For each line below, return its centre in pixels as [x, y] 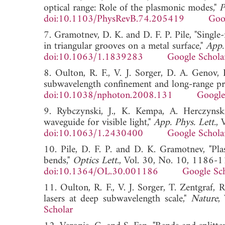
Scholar [58, 210]
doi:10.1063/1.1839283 [93, 57]
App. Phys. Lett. [185, 123]
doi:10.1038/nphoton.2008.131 [108, 95]
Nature [204, 199]
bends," [58, 161]
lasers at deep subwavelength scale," [117, 199]
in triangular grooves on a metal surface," [125, 46]
